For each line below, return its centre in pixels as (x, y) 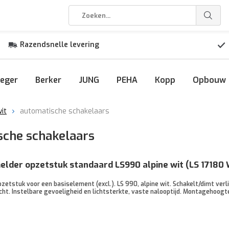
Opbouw (209, 80)
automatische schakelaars (65, 111)
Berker (48, 80)
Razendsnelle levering (59, 45)
